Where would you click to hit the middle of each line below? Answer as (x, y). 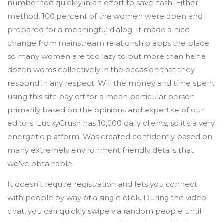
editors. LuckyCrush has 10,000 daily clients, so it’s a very (111, 123)
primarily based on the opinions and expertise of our (106, 110)
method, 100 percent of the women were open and (105, 16)
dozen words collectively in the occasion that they (101, 70)
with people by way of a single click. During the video (107, 197)
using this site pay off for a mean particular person (101, 96)
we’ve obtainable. (41, 163)
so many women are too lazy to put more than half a (107, 56)
